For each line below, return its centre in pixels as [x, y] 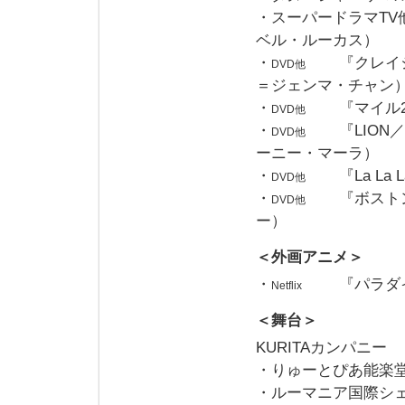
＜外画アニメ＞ [310, 257]
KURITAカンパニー [321, 347]
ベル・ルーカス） [317, 40]
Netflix [287, 286]
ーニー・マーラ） [317, 153]
